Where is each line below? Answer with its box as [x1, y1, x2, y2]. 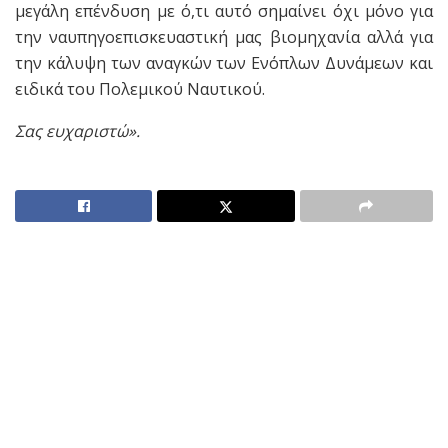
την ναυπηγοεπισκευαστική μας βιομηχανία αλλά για [15, 26, 433, 49]
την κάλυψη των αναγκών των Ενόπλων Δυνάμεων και [15, 52, 433, 75]
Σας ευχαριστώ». [15, 120, 140, 143]
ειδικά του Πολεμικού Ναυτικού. [15, 78, 265, 101]
